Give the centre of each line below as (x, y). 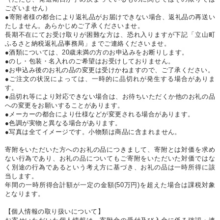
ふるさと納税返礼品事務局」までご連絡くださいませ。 (88, 44)
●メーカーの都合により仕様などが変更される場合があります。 (100, 114)
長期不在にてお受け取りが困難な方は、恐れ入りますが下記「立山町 (110, 35)
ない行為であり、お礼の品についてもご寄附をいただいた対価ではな (110, 159)
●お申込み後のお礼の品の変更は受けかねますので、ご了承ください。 (110, 70)
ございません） (28, 8)
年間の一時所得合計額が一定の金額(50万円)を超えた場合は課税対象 (110, 185)
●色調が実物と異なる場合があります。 (63, 123)
